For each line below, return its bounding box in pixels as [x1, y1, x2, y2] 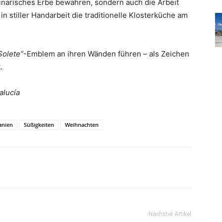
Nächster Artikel [149, 211, 191, 218]
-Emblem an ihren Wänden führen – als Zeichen [23, 49, 189, 58]
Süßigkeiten [24, 121, 54, 128]
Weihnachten [65, 121, 99, 128]
